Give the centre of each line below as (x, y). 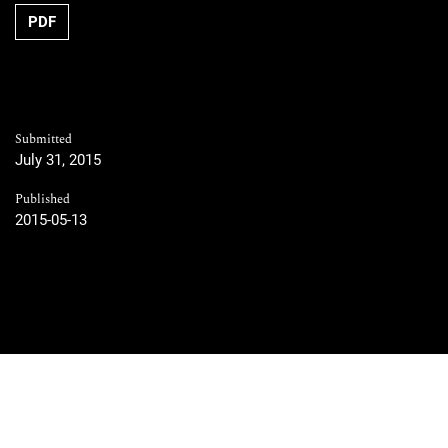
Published (42, 200)
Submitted (43, 140)
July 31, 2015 (58, 160)
